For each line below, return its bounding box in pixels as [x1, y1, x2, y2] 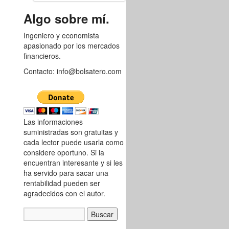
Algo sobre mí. [24, 10, 109, 27]
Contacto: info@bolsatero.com [24, 66, 122, 76]
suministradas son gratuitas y [24, 127, 118, 137]
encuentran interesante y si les [24, 157, 123, 168]
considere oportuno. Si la [24, 147, 104, 157]
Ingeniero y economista [24, 30, 99, 40]
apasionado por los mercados [24, 40, 120, 51]
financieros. [24, 51, 61, 61]
